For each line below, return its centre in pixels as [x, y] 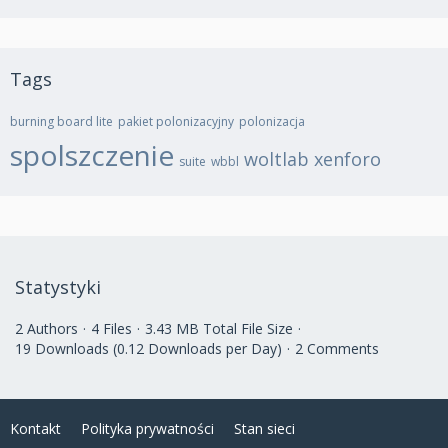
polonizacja [272, 121]
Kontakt [35, 428]
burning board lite [61, 121]
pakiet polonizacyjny [176, 121]
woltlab [276, 159]
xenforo [347, 159]
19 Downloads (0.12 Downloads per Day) [148, 348]
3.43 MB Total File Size [219, 328]
